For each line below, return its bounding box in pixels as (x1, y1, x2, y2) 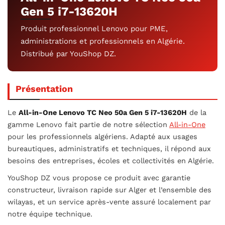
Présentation (16, 83, 73, 94)
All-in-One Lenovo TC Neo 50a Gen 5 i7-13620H (19, 108, 187, 118)
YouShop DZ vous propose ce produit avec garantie (8, 174, 190, 183)
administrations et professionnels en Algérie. (21, 37, 185, 46)
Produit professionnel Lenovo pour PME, (21, 24, 168, 34)
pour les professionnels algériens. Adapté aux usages (8, 133, 197, 142)
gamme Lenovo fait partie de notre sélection (8, 121, 169, 130)
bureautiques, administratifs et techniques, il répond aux (8, 145, 211, 154)
